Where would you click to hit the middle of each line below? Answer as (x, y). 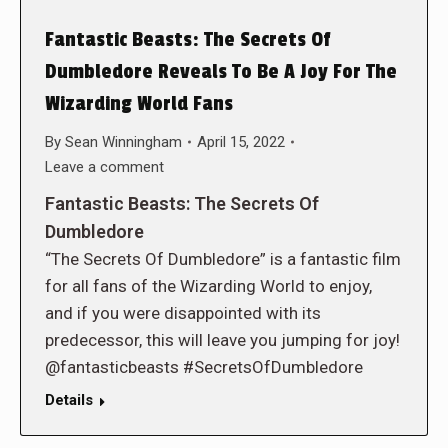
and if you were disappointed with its (183, 312)
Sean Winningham (123, 141)
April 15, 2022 (241, 141)
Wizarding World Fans (139, 103)
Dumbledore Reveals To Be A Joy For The (221, 71)
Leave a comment (104, 166)
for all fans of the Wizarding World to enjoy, (208, 285)
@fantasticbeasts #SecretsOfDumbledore (204, 366)
